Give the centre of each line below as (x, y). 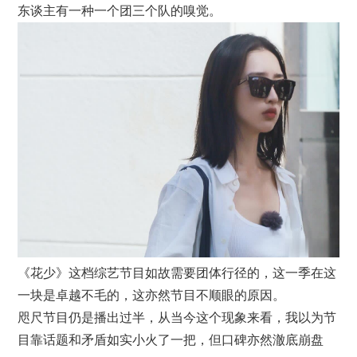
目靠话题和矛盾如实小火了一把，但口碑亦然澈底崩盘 (171, 340)
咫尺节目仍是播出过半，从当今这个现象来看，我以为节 (177, 318)
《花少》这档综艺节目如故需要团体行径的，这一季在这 (177, 273)
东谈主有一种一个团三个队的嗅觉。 (120, 10)
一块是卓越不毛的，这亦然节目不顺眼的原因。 (152, 296)
